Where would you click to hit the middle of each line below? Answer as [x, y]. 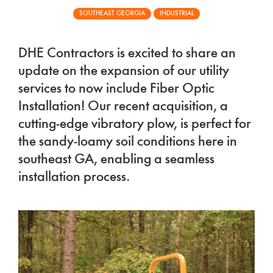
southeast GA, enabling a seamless [116, 160]
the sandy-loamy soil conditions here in [128, 142]
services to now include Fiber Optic [116, 89]
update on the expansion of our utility [124, 72]
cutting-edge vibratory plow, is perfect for [135, 125]
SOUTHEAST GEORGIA [112, 14]
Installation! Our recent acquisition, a [123, 107]
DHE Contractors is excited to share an [127, 54]
